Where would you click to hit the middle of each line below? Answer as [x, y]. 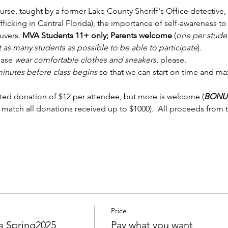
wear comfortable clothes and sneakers [85, 60]
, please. [173, 60]
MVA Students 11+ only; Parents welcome [96, 35]
